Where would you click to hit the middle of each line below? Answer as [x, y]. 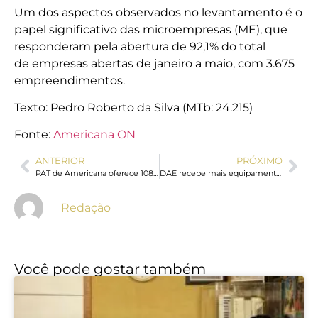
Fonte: [34, 135]
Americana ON [94, 135]
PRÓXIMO [259, 160]
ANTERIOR [60, 160]
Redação [86, 208]
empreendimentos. [70, 80]
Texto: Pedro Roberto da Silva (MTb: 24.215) [133, 108]
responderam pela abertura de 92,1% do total [140, 46]
